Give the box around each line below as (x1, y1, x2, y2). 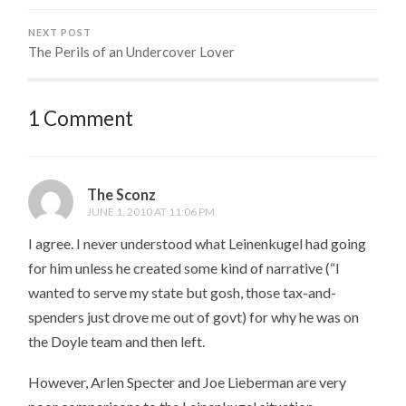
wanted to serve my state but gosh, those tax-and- (28, 284, 337, 302)
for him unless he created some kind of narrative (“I (28, 259, 341, 277)
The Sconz (87, 186, 157, 204)
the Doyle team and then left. (28, 333, 206, 351)
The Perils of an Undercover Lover (28, 43, 236, 61)
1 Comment (28, 106, 134, 131)
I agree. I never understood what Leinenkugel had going (28, 235, 367, 253)
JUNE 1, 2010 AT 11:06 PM (87, 205, 216, 219)
